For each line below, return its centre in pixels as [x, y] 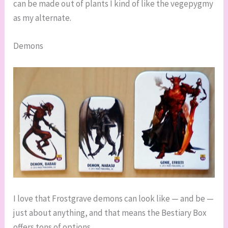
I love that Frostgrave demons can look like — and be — [114, 198]
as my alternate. [42, 18]
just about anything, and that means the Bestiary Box [110, 212]
